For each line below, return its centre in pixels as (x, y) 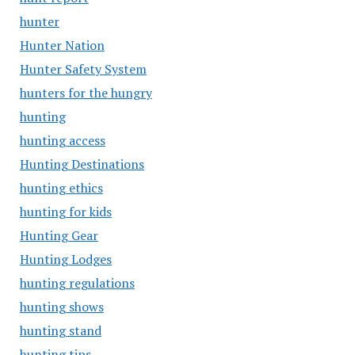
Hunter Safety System (83, 69)
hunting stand (60, 330)
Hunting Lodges (65, 259)
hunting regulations (77, 283)
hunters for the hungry (86, 93)
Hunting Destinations (82, 164)
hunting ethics (61, 188)
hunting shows (61, 307)
